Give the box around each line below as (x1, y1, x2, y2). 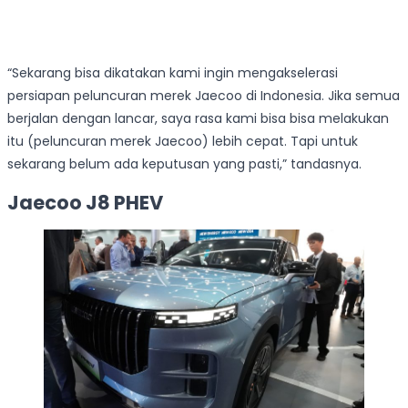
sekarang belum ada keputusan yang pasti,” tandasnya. (7, 154, 362, 173)
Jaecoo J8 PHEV (7, 189, 163, 217)
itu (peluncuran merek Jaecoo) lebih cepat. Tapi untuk (7, 131, 358, 150)
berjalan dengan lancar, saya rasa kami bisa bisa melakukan (7, 108, 389, 127)
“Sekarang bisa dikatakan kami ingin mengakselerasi (7, 63, 338, 82)
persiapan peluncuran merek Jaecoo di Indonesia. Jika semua (7, 86, 400, 105)
